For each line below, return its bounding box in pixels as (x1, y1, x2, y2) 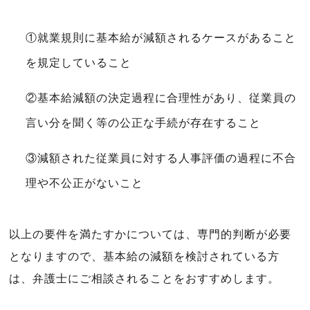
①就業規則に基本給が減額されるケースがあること (26, 32, 296, 44)
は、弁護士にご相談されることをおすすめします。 (9, 273, 280, 284)
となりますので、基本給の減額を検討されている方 (9, 250, 280, 262)
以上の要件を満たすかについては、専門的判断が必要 (9, 228, 291, 240)
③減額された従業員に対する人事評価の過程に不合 (26, 152, 296, 164)
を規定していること (26, 57, 132, 69)
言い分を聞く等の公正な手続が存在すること (26, 117, 261, 129)
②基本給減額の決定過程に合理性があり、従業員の (26, 92, 296, 104)
